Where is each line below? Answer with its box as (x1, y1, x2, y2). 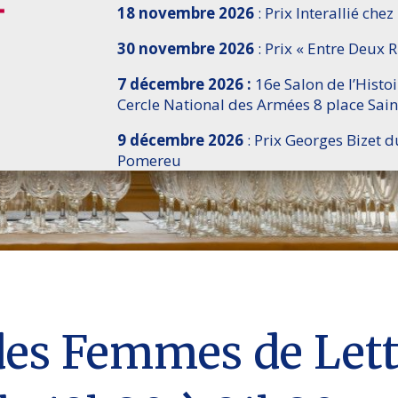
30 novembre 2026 (116, 37, 254, 59)
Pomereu (116, 149, 181, 171)
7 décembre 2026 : (116, 73, 255, 94)
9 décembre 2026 (116, 129, 243, 150)
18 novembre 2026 (116, 2, 254, 23)
